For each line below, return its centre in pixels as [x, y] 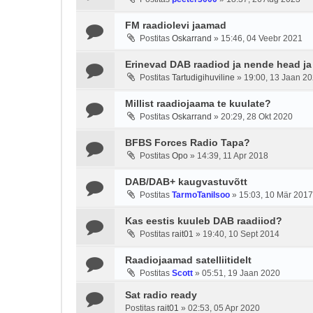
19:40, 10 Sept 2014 [241, 234]
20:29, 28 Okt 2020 [257, 117]
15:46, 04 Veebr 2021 [262, 38]
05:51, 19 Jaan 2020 [241, 273]
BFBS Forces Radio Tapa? [188, 143]
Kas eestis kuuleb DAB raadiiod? [204, 221]
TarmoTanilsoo [201, 195]
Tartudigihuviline [203, 78]
